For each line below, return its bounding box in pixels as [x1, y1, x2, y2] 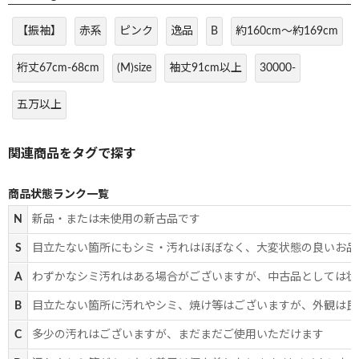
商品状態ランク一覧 [8, 189, 109, 201]
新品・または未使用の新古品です [32, 214, 200, 226]
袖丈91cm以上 [169, 63, 242, 75]
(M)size [117, 63, 151, 75]
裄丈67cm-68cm [17, 63, 99, 75]
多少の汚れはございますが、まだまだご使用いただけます [32, 329, 324, 341]
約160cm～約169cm [236, 26, 338, 38]
